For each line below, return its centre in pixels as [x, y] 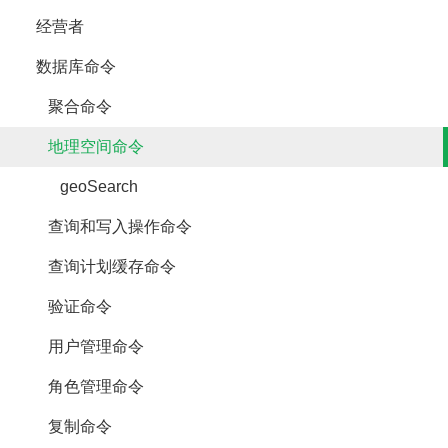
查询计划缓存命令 [98, 266]
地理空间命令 [82, 146]
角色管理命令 [82, 386]
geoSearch [79, 186]
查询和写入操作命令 [106, 226]
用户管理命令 [82, 346]
